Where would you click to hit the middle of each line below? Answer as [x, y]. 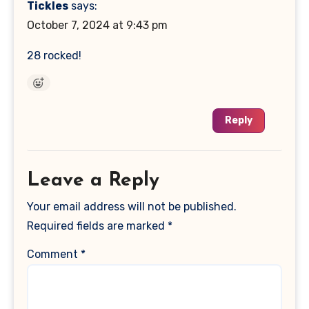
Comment [54, 254]
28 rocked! [54, 55]
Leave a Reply [93, 180]
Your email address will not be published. [132, 206]
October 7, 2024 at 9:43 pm [98, 25]
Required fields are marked [98, 226]
